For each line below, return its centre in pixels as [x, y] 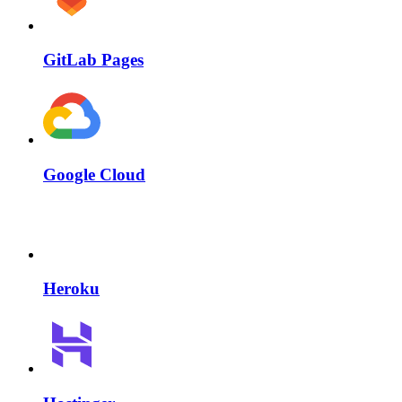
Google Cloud [94, 174]
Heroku [71, 289]
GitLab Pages [93, 60]
